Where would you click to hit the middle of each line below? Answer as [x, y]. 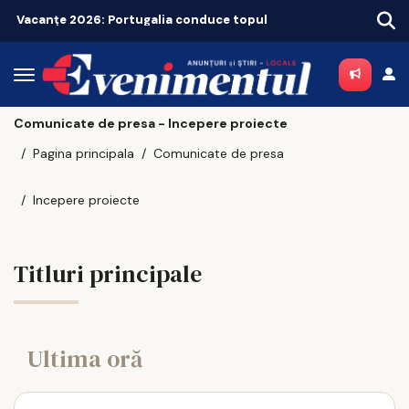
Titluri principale [108, 274]
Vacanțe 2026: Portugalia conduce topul [142, 19]
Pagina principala [84, 153]
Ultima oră [85, 359]
